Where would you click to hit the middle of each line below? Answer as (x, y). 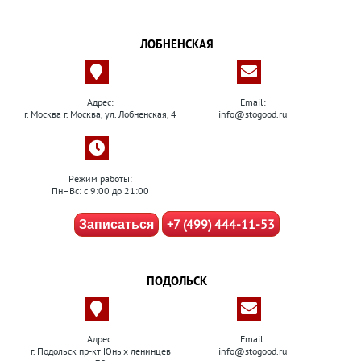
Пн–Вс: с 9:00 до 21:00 (100, 191)
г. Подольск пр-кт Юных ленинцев (100, 351)
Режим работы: (100, 178)
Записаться (116, 224)
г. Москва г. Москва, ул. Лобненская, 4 (100, 114)
